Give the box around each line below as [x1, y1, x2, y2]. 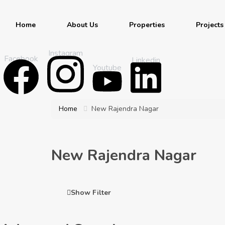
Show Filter [71, 188, 111, 198]
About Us [67, 20, 98, 30]
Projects [196, 20, 223, 30]
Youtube [93, 62, 122, 74]
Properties [129, 20, 165, 30]
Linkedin [132, 54, 160, 66]
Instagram [48, 48, 83, 59]
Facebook [4, 53, 38, 65]
